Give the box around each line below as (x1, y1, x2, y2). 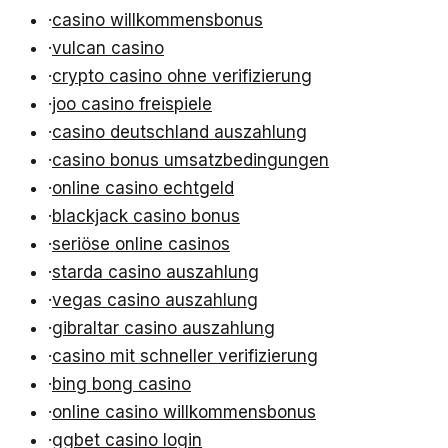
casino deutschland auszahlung (52, 122, 307, 143)
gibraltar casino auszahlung (52, 318, 275, 339)
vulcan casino (52, 38, 164, 59)
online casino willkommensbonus (52, 402, 316, 423)
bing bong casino (52, 374, 191, 395)
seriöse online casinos (52, 234, 230, 255)
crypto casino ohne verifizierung (52, 66, 312, 87)
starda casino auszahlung (52, 262, 259, 283)
